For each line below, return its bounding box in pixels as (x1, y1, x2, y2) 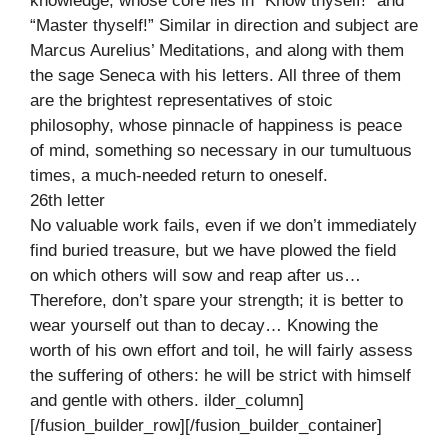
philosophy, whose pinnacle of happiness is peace (30, 115, 402, 135)
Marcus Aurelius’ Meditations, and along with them (30, 40, 404, 60)
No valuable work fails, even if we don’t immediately (30, 215, 417, 235)
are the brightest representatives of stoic (30, 90, 333, 110)
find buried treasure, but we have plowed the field (30, 240, 396, 260)
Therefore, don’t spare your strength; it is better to (30, 290, 403, 310)
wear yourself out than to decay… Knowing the (30, 315, 378, 335)
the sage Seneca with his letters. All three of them (30, 65, 401, 85)
